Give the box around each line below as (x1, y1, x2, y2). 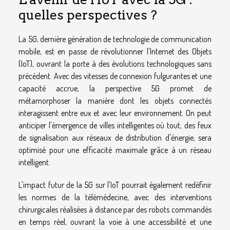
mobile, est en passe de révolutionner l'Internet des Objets (18, 46, 212, 56)
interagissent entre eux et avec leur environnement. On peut (18, 107, 212, 118)
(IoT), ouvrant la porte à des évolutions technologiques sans (18, 58, 212, 69)
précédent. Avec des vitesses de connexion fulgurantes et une (18, 70, 212, 81)
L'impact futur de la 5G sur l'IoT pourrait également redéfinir (18, 179, 212, 190)
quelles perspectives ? (18, 7, 157, 23)
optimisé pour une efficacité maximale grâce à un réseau (18, 144, 212, 155)
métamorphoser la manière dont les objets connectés (18, 95, 212, 106)
